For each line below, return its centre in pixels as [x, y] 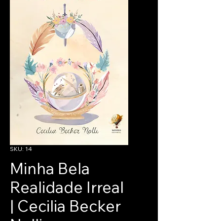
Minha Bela [50, 168]
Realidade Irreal [67, 187]
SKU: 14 [21, 149]
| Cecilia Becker [65, 206]
